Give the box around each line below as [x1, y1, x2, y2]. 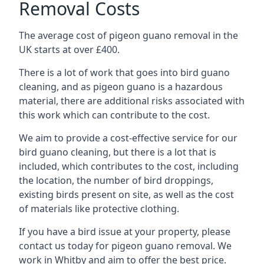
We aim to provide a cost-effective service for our [19, 131, 237, 144]
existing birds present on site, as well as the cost [19, 188, 234, 201]
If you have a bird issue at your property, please [19, 225, 230, 238]
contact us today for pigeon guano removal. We [19, 239, 232, 252]
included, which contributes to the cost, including [19, 160, 239, 173]
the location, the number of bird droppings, [19, 174, 213, 187]
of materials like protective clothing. [19, 202, 179, 215]
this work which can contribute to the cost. [19, 108, 210, 121]
